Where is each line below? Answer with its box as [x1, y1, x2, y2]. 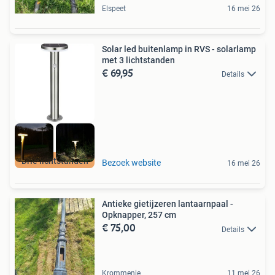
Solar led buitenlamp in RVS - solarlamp [102, 44, 256, 54]
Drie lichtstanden [21, 156, 88, 166]
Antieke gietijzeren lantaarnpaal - [102, 199, 233, 209]
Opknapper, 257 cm [102, 210, 176, 220]
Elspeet [102, 4, 126, 13]
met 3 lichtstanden [102, 55, 175, 65]
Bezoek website [102, 158, 161, 168]
